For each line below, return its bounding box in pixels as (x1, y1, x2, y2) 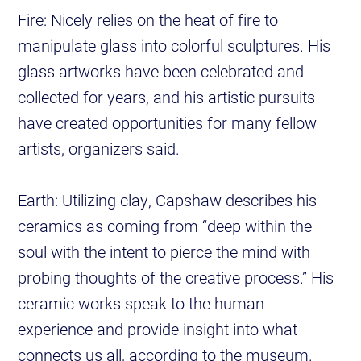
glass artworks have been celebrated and (18, 60, 305, 82)
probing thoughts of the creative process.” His (18, 267, 334, 288)
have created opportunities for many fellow (18, 112, 317, 134)
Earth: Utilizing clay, (18, 189, 152, 211)
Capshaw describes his (156, 189, 317, 211)
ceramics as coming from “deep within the (18, 215, 313, 237)
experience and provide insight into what (18, 318, 298, 340)
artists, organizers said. (18, 138, 180, 160)
